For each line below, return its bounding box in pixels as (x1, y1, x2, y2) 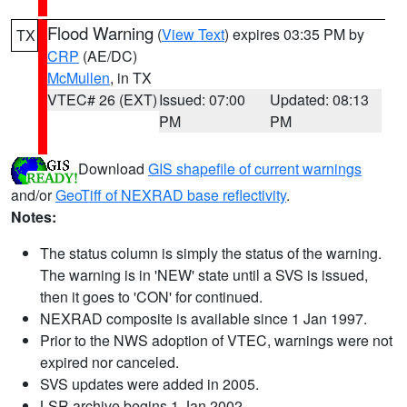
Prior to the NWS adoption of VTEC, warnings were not (40, 330, 392, 351)
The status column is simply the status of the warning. (40, 243, 382, 263)
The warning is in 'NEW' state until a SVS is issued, (40, 264, 368, 285)
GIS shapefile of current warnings (148, 158, 362, 180)
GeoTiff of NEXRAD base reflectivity (55, 184, 286, 205)
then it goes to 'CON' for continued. (40, 286, 263, 307)
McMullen (47, 67, 110, 88)
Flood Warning (47, 21, 154, 45)
